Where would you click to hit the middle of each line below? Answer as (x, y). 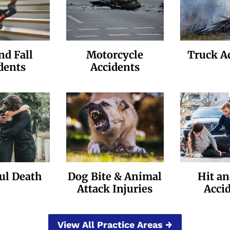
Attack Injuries (115, 189)
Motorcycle (115, 55)
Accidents (115, 67)
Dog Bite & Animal (115, 177)
